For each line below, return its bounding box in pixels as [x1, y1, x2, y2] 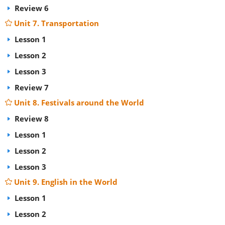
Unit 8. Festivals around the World [14, 97, 144, 107]
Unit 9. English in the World [14, 177, 118, 187]
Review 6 [13, 3, 49, 13]
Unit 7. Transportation [14, 18, 99, 28]
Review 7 [13, 82, 49, 92]
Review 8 [13, 114, 49, 124]
